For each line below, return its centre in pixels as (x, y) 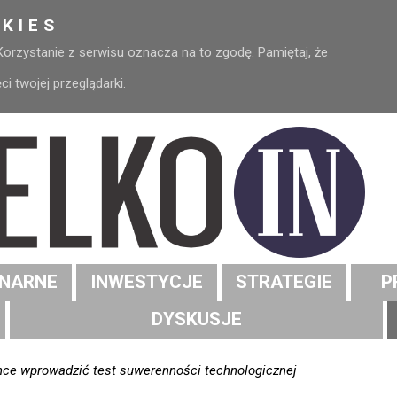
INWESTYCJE (147, 282)
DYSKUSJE (196, 319)
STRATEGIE (284, 282)
